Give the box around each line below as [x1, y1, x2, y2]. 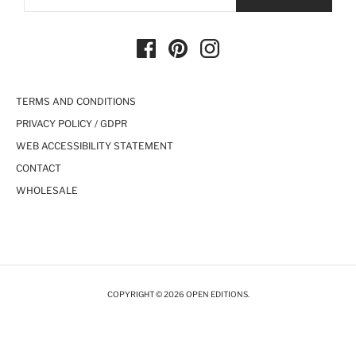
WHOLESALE [16, 184, 78, 197]
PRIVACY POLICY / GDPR [16, 118, 127, 130]
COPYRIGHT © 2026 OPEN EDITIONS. [106, 289, 250, 300]
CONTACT [16, 162, 61, 175]
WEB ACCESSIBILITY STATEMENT [16, 140, 173, 153]
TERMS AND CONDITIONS [16, 95, 136, 108]
